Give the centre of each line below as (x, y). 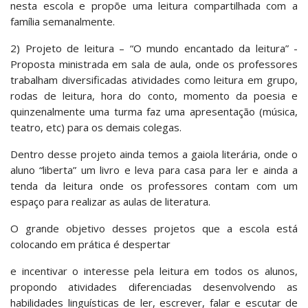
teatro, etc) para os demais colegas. (96, 128)
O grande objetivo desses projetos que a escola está (154, 229)
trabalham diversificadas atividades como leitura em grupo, (154, 80)
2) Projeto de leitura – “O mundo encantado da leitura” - (154, 48)
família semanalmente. (63, 22)
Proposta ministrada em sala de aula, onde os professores (154, 64)
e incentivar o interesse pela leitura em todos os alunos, (154, 271)
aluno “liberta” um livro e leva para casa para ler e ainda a (154, 170)
